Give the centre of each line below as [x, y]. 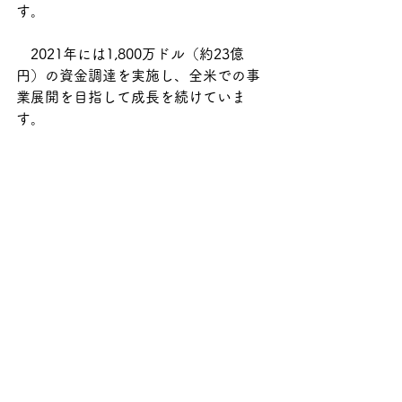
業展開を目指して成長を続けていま [131, 97]
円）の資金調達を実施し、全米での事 [138, 75]
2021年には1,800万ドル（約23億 [130, 54]
